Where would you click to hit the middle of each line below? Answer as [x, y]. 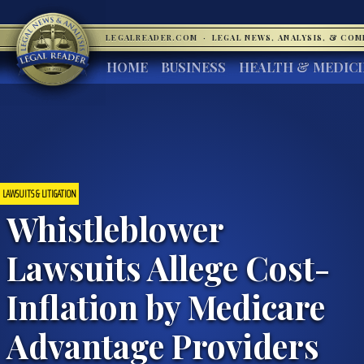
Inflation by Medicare [166, 306]
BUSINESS [193, 67]
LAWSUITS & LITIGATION [39, 193]
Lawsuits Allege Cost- [168, 267]
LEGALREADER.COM [153, 37]
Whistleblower [115, 228]
